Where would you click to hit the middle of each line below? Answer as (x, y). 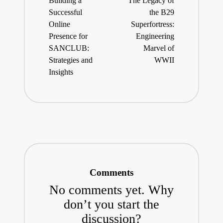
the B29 (162, 12)
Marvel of (159, 48)
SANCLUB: (69, 48)
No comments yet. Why (111, 190)
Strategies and (70, 60)
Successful (65, 12)
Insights (61, 72)
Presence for (68, 36)
